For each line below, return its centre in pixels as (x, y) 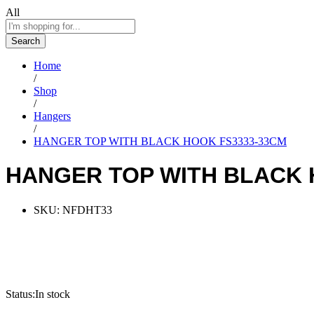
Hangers (52, 116)
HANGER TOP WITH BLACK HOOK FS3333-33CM (160, 141)
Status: (20, 294)
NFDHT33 (87, 210)
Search (26, 41)
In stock (53, 294)
